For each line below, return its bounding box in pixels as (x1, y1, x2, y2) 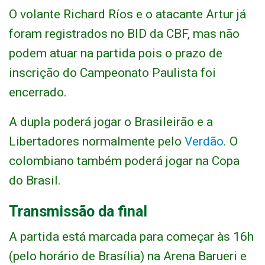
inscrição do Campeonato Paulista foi (9, 66, 216, 80)
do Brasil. (9, 173, 61, 188)
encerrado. (9, 85, 67, 100)
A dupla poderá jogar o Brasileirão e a (9, 115, 213, 130)
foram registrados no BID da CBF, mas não (9, 27, 240, 41)
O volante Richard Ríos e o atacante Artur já (9, 7, 246, 22)
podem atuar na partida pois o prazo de (9, 46, 222, 61)
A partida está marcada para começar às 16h (9, 230, 254, 244)
